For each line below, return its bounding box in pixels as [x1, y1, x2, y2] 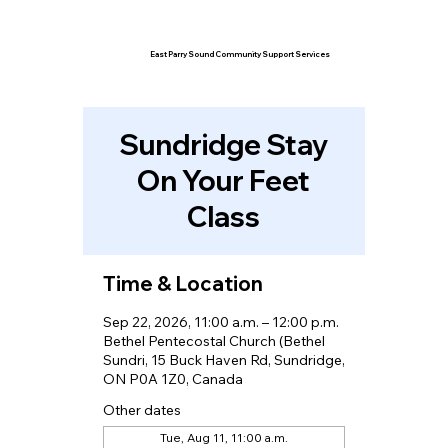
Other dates [102, 401, 181, 419]
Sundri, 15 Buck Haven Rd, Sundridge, [102, 351, 345, 369]
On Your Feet [137, 163, 311, 198]
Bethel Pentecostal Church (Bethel [102, 332, 325, 350]
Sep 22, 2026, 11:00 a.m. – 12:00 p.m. [102, 313, 339, 331]
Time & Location [102, 271, 263, 296]
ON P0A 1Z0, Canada [102, 370, 243, 388]
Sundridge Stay [118, 127, 329, 162]
